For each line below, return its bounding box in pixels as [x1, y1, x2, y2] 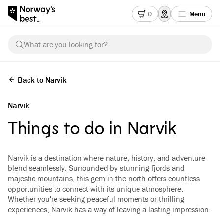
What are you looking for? [24, 39, 108, 49]
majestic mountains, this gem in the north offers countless [8, 173, 200, 183]
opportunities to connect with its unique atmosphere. [8, 184, 183, 193]
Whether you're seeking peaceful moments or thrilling [8, 194, 184, 204]
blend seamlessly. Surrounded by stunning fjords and [8, 163, 185, 173]
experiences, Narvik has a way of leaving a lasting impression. [8, 204, 211, 214]
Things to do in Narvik [8, 116, 177, 137]
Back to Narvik [18, 75, 67, 84]
